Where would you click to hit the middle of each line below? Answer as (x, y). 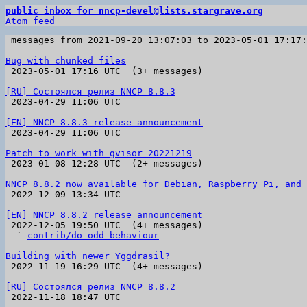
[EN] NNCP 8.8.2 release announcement (104, 215)
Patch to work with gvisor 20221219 (99, 153)
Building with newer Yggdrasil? (88, 256)
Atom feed (30, 21)
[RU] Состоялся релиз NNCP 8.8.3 (90, 91)
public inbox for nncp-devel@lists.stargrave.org (134, 11)
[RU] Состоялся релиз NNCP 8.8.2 (90, 287)
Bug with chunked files (66, 61)
